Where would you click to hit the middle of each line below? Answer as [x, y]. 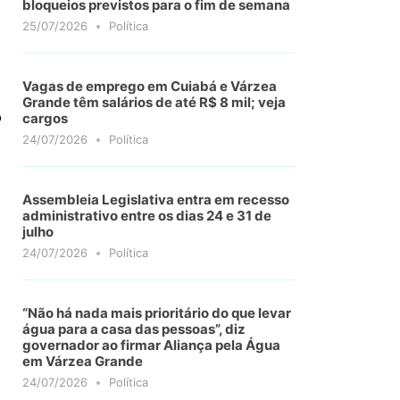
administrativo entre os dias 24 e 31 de [147, 215]
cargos [46, 118]
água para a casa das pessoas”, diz [134, 329]
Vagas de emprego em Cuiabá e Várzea [150, 86]
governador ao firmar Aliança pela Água [152, 345]
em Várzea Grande [83, 361]
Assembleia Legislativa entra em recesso [156, 199]
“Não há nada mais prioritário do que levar [157, 312]
